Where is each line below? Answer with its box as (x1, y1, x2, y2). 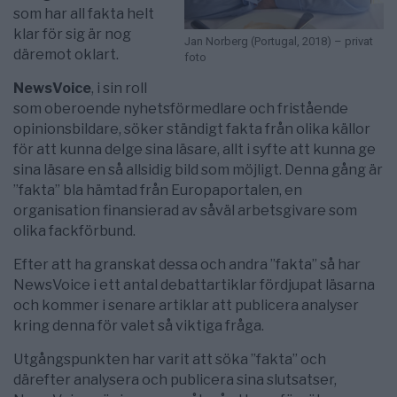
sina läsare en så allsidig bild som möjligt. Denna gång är (13, 160, 383, 178)
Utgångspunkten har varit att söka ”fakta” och (13, 350, 326, 368)
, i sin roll (91, 79, 147, 97)
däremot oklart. (13, 45, 119, 63)
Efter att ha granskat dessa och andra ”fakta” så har (13, 255, 361, 273)
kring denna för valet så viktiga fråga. (13, 316, 264, 334)
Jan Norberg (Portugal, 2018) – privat (184, 34, 373, 48)
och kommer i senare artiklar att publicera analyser (13, 296, 359, 314)
